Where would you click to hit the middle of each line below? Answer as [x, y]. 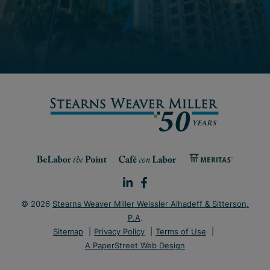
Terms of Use [181, 231]
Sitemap [68, 231]
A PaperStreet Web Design [135, 245]
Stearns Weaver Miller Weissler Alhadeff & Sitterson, [151, 204]
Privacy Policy [119, 231]
